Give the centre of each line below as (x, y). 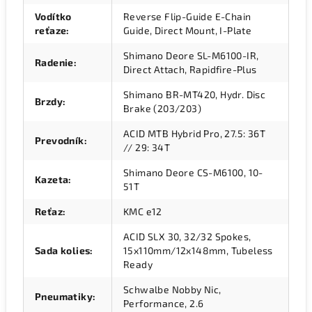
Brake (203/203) (163, 108)
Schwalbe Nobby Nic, (172, 289)
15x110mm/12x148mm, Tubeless (198, 250)
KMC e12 (143, 211)
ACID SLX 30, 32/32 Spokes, (187, 236)
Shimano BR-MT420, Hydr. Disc (195, 94)
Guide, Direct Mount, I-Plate (188, 30)
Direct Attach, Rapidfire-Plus (190, 69)
